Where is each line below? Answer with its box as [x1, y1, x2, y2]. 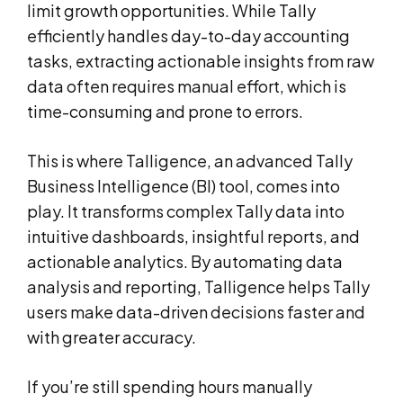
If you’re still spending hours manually [27, 375, 312, 397]
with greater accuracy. [27, 326, 196, 347]
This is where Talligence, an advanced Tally [27, 149, 353, 171]
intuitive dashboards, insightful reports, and [27, 225, 360, 246]
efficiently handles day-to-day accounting [27, 24, 350, 46]
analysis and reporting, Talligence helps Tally [27, 275, 370, 297]
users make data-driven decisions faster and [27, 300, 365, 322]
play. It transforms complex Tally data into [27, 200, 345, 221]
